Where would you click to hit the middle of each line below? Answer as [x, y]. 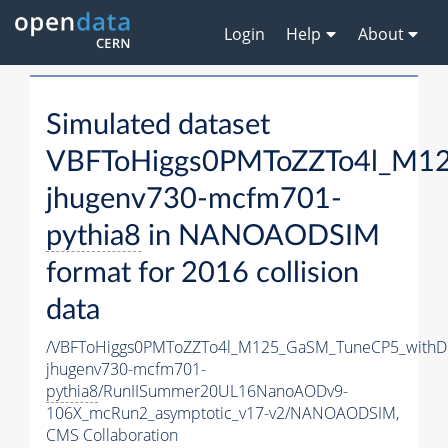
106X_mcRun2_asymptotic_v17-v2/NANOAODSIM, [222, 413]
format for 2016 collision [202, 274]
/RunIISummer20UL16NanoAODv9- [223, 391]
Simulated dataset [158, 126]
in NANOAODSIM [260, 237]
